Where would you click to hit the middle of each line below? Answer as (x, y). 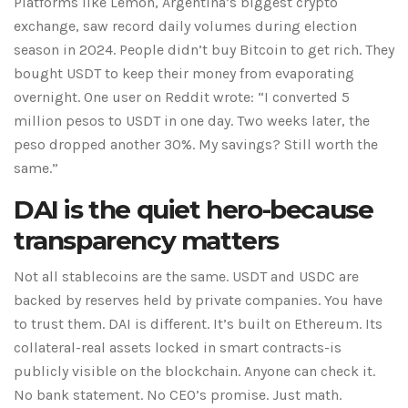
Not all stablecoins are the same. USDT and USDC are (186, 277)
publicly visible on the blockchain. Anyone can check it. (194, 372)
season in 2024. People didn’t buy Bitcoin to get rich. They (204, 50)
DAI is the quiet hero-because (194, 210)
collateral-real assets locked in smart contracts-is (178, 348)
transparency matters (147, 241)
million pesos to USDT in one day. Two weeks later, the (192, 121)
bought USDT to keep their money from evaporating (184, 74)
